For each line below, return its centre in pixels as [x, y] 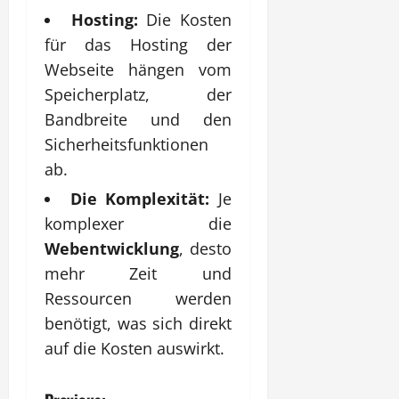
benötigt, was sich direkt [138, 323]
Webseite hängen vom [138, 69]
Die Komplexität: [140, 198]
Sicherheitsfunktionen [126, 144]
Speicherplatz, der [138, 94]
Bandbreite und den [138, 119]
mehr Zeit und [138, 273]
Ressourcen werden [138, 298]
